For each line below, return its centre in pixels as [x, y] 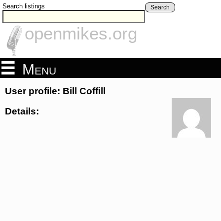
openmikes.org [81, 34]
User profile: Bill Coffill [55, 91]
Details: [22, 111]
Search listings [24, 6]
